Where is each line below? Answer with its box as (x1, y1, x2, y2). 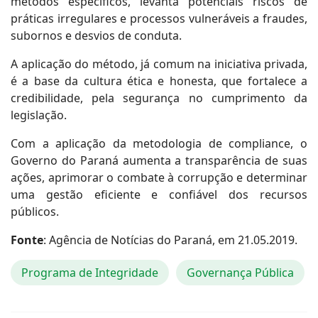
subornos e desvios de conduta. (11, 28, 182, 43)
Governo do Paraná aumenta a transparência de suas (11, 153, 307, 168)
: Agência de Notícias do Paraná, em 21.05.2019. (43, 232, 297, 248)
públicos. (11, 204, 59, 219)
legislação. (11, 107, 67, 123)
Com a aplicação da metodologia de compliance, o (11, 136, 307, 151)
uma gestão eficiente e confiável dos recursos (11, 187, 307, 202)
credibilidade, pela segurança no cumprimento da (11, 90, 307, 106)
